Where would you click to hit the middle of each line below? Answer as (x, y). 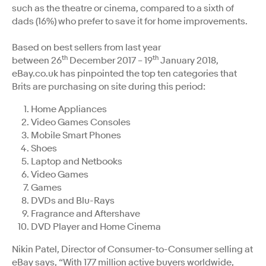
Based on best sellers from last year (86, 47)
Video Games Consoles (81, 122)
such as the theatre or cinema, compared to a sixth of (123, 8)
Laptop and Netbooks (77, 161)
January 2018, (189, 60)
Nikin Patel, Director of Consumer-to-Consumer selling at (132, 249)
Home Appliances (69, 109)
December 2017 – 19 (110, 60)
